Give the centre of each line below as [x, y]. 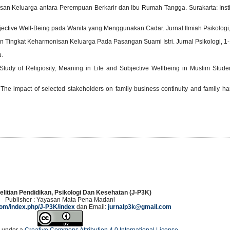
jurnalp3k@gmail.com [139, 207]
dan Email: [91, 207]
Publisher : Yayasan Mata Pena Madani [60, 199]
